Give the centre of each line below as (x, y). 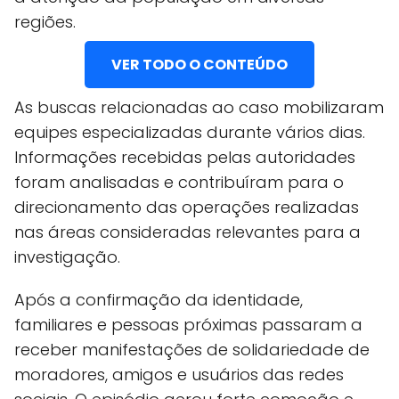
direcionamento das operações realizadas (187, 207)
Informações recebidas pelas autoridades (185, 157)
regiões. (45, 22)
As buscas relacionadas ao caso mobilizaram (199, 107)
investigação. (67, 257)
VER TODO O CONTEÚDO (199, 65)
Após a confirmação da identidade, (159, 300)
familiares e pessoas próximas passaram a (188, 325)
